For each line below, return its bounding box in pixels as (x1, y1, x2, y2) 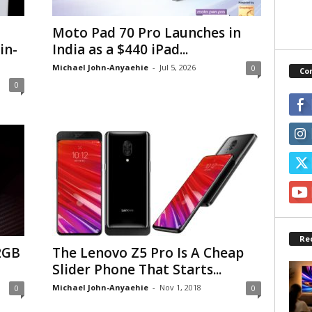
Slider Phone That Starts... (52, 260, 221, 279)
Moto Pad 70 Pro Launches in (52, 24, 241, 42)
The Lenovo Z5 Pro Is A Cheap (52, 244, 244, 262)
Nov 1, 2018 (159, 282, 201, 292)
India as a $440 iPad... (52, 40, 188, 58)
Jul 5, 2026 (159, 62, 196, 72)
